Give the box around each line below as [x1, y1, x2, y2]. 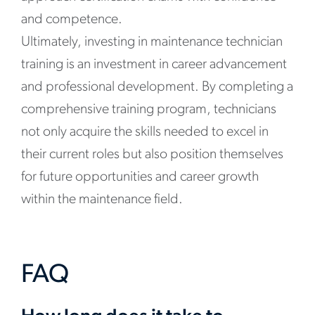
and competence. [21, 13, 122, 27]
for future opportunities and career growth [21, 170, 259, 184]
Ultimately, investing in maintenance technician [21, 35, 283, 49]
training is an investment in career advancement [21, 58, 287, 72]
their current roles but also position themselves [21, 148, 283, 162]
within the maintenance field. [21, 193, 183, 207]
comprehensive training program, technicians [21, 103, 276, 117]
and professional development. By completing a [21, 80, 293, 94]
